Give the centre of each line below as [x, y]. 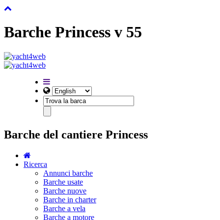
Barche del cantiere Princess [76, 134]
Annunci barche [68, 173]
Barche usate [63, 182]
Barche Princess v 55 [73, 32]
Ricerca [35, 164]
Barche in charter [70, 199]
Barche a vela [64, 208]
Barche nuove [65, 191]
